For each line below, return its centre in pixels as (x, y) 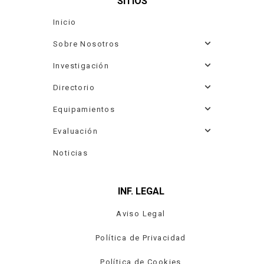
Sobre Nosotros (86, 44)
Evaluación (75, 131)
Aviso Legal (141, 214)
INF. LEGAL (141, 191)
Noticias (71, 153)
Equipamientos (84, 109)
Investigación (81, 66)
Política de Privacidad (141, 238)
